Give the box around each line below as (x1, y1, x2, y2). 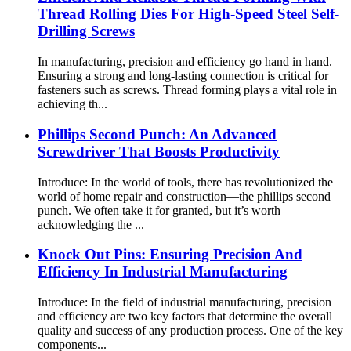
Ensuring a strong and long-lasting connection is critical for (38, 69, 328, 83)
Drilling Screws (38, 23, 135, 40)
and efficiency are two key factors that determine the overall (38, 309, 332, 324)
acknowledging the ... (38, 217, 144, 231)
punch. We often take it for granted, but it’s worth (38, 203, 280, 217)
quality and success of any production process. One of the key (38, 324, 343, 338)
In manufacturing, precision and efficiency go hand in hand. (38, 55, 332, 69)
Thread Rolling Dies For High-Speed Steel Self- (38, 5, 339, 23)
